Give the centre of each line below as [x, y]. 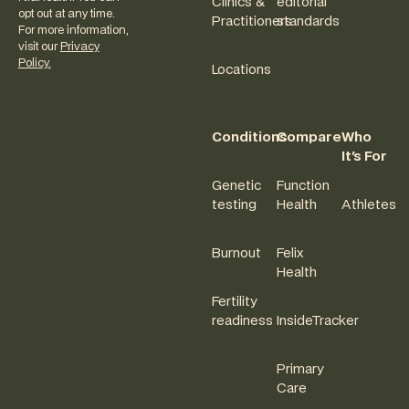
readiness [242, 322]
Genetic [236, 187]
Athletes [368, 206]
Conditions [250, 138]
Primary [299, 370]
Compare [309, 138]
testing [234, 206]
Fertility [234, 303]
